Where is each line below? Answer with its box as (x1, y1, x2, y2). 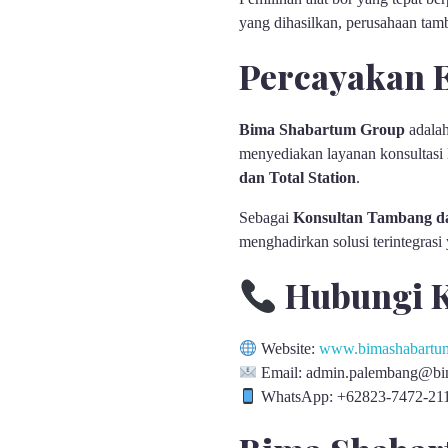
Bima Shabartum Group (238, 121, 405, 139)
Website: (257, 340, 320, 358)
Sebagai (238, 209, 293, 227)
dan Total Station (238, 169, 356, 187)
